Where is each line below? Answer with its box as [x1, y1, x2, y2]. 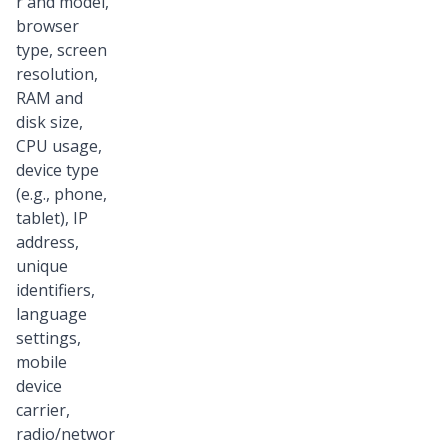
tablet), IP [16, 207, 88, 230]
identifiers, [16, 279, 95, 302]
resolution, [16, 63, 98, 86]
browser [16, 15, 79, 38]
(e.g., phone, [16, 183, 107, 206]
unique [16, 255, 68, 278]
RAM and [16, 87, 83, 110]
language [16, 303, 87, 326]
